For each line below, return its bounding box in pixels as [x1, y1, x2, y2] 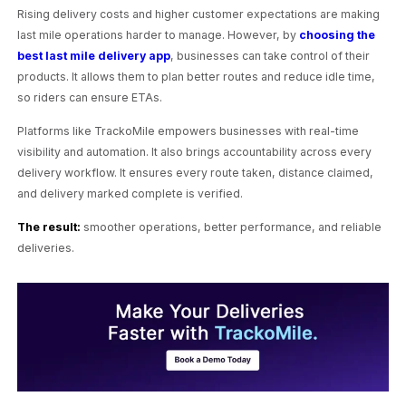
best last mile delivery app [17, 49, 171, 63]
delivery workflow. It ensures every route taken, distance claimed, [17, 166, 374, 179]
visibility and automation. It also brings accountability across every [17, 145, 372, 159]
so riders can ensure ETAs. [17, 91, 163, 105]
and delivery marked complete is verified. [17, 187, 244, 200]
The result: [17, 219, 82, 234]
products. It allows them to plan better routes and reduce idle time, [17, 70, 376, 84]
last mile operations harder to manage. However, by [17, 28, 300, 43]
